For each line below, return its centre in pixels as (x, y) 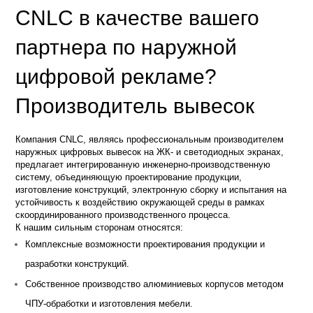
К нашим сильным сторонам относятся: (100, 227)
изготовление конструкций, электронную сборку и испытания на (151, 189)
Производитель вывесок (135, 105)
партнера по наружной (126, 47)
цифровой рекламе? (116, 76)
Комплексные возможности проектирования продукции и (145, 244)
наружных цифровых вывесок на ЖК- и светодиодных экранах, (150, 152)
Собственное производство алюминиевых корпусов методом (155, 284)
